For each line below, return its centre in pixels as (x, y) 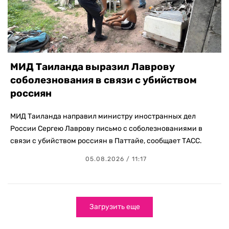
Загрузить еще (114, 207)
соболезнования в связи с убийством (104, 80)
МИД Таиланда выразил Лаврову (93, 67)
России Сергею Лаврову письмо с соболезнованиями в (106, 129)
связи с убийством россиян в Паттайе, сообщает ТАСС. (106, 141)
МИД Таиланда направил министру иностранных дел (103, 117)
